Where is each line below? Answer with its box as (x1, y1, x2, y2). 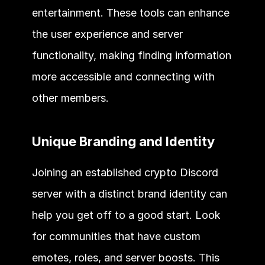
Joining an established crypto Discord (31, 166, 218, 179)
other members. (31, 91, 112, 104)
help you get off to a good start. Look (31, 208, 221, 221)
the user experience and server (31, 27, 183, 40)
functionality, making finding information (31, 49, 231, 62)
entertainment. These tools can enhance (31, 6, 230, 19)
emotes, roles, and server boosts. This (31, 251, 219, 264)
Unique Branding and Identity (31, 133, 218, 149)
